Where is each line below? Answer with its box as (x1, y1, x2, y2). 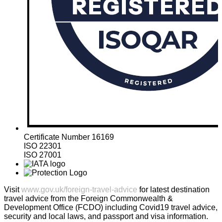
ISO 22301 (24, 142, 61, 151)
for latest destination (137, 185, 210, 194)
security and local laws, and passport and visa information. (4, 212, 208, 221)
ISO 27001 (24, 151, 61, 160)
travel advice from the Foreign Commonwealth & (4, 194, 173, 203)
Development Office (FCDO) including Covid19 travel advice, (4, 203, 218, 212)
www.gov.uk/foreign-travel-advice (21, 185, 137, 194)
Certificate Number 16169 (24, 133, 114, 142)
